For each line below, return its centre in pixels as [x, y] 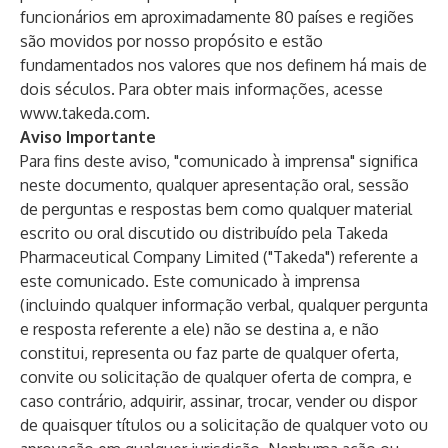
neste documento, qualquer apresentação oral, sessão [214, 185]
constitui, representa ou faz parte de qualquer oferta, [209, 353]
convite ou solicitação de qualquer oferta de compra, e [216, 377]
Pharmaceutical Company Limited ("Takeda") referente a [219, 257]
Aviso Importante [88, 137]
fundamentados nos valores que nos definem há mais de [223, 65]
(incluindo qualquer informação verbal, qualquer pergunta [224, 305]
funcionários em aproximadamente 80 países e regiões [217, 17]
